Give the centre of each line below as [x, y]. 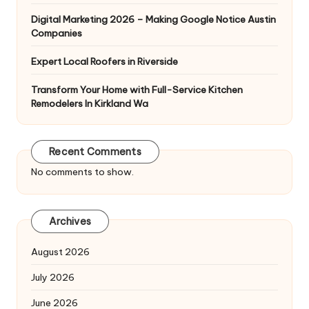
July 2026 [53, 277]
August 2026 [60, 251]
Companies [57, 33]
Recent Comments [95, 152]
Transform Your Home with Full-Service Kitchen [137, 89]
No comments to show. [82, 171]
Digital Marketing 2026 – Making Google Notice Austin [153, 19]
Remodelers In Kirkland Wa [90, 103]
